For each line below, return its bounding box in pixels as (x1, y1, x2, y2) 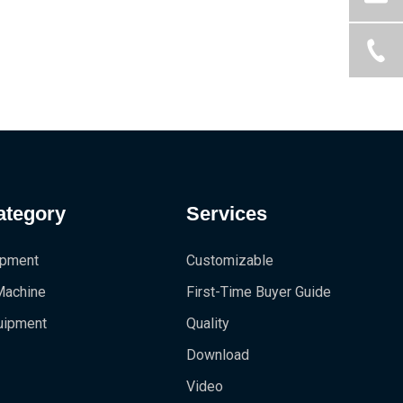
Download (186, 346, 250, 363)
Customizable (186, 252, 274, 269)
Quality (186, 315, 230, 332)
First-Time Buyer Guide (186, 283, 332, 300)
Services (186, 202, 268, 225)
